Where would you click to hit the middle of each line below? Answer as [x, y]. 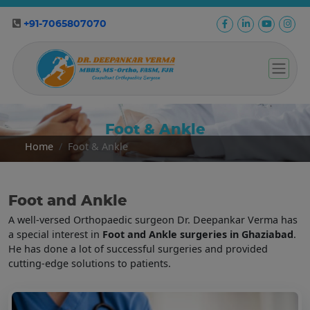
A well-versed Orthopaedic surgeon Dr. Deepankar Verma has [153, 220]
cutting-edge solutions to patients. [90, 264]
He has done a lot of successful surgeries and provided [138, 249]
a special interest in [55, 235]
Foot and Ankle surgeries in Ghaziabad [198, 235]
